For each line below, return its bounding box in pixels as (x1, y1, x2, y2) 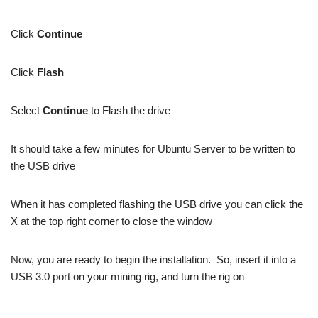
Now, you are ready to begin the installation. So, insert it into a (11, 253, 296, 265)
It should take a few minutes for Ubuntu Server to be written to (11, 143, 295, 155)
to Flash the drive (88, 104, 170, 116)
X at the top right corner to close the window (11, 215, 212, 227)
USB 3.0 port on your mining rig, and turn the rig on (11, 270, 244, 283)
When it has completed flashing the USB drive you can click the (11, 198, 303, 210)
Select (11, 104, 43, 116)
